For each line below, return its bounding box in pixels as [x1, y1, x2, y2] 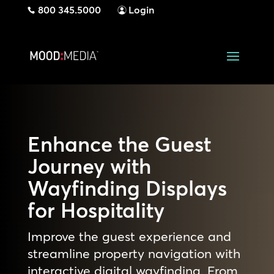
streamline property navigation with [27, 245, 240, 261]
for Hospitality [27, 197, 170, 223]
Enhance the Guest [27, 131, 211, 157]
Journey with [27, 153, 151, 179]
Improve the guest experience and [27, 228, 231, 244]
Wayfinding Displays [27, 175, 227, 201]
